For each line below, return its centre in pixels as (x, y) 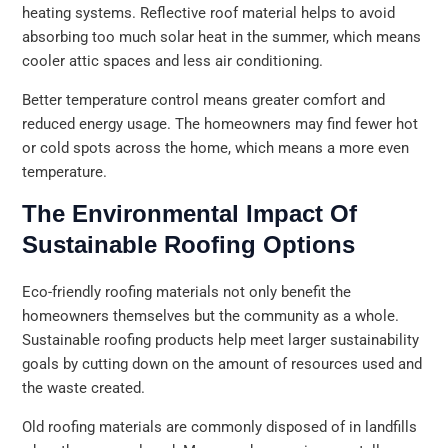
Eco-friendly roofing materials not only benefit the (187, 292)
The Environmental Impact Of (190, 214)
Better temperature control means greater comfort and (204, 99)
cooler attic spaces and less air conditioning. (173, 60)
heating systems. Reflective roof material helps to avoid (209, 12)
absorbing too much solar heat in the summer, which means (222, 36)
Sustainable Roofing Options (189, 245)
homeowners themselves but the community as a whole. (211, 316)
